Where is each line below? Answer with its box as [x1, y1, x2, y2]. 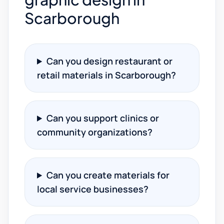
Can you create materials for [46, 169, 170, 181]
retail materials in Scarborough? [37, 69, 176, 81]
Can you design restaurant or [46, 55, 173, 67]
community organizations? [37, 126, 152, 138]
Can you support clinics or [46, 112, 159, 124]
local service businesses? [37, 183, 148, 195]
